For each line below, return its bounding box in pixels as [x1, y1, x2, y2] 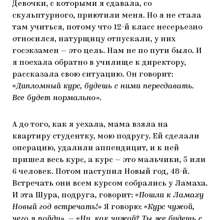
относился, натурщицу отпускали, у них [12, 35, 175, 43]
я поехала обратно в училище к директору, [12, 58, 186, 67]
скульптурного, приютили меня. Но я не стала [12, 11, 201, 20]
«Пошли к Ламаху [135, 191, 204, 199]
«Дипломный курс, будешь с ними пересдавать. [12, 82, 194, 90]
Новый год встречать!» [12, 203, 102, 211]
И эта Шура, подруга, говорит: [12, 191, 135, 199]
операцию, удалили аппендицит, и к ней [12, 144, 179, 152]
